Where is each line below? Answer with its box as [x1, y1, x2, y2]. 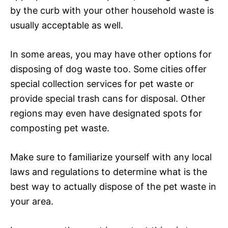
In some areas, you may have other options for [10, 48, 212, 60]
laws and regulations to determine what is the [10, 166, 207, 177]
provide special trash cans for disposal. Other [10, 93, 206, 104]
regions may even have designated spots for [10, 107, 202, 119]
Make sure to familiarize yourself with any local [10, 151, 212, 162]
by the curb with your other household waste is [10, 5, 214, 16]
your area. [10, 195, 53, 207]
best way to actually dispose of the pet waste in [10, 181, 216, 192]
